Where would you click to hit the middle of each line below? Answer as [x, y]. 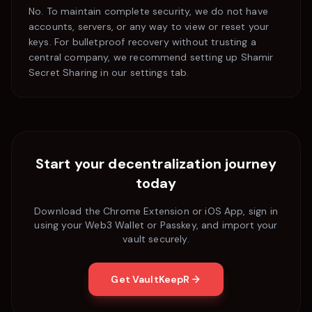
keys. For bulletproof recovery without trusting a [142, 42]
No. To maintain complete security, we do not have [148, 11]
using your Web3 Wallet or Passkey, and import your [156, 225]
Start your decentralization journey [156, 164]
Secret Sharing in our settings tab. [109, 72]
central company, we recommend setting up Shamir [151, 57]
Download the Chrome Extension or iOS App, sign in [156, 211]
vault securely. [156, 239]
